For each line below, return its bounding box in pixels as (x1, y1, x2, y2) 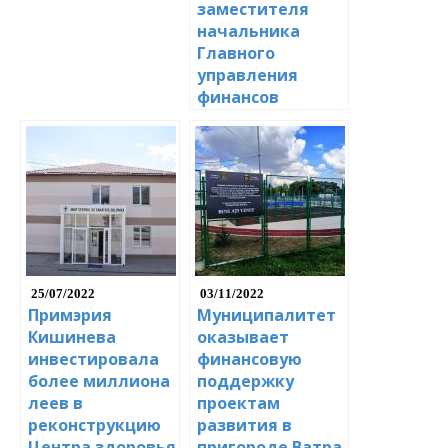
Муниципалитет (197, 304, 336, 327)
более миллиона (28, 370, 170, 393)
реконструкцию (28, 414, 161, 437)
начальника (197, 20, 300, 43)
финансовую (197, 348, 302, 371)
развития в (197, 414, 292, 437)
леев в (28, 392, 83, 415)
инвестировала (28, 348, 159, 371)
